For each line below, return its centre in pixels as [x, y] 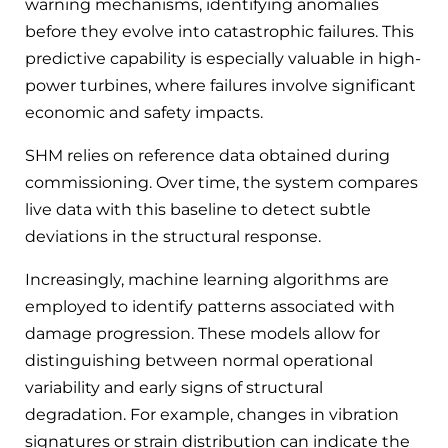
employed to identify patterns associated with [210, 307]
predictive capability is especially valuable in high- [223, 59]
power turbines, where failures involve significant [220, 86]
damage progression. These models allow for [202, 334]
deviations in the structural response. [173, 237]
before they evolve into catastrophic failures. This [219, 32]
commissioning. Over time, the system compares [221, 183]
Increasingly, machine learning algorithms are [207, 280]
